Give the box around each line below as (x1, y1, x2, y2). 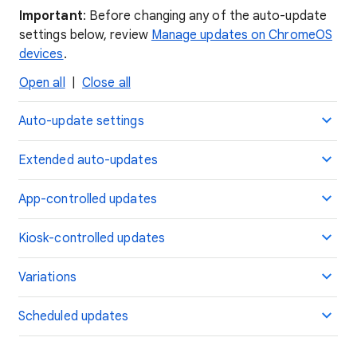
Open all (19, 75, 65, 91)
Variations (18, 269, 76, 285)
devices (19, 46, 64, 62)
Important (19, 8, 83, 24)
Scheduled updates (18, 308, 129, 324)
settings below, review (19, 27, 151, 43)
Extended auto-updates (18, 152, 158, 168)
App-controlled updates (18, 191, 157, 207)
